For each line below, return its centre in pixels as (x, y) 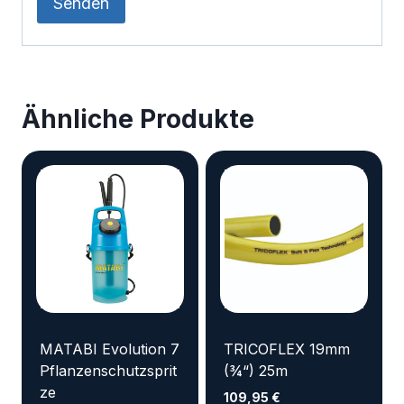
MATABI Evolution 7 (110, 349)
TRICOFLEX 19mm (287, 349)
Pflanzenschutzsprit (108, 370)
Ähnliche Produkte (138, 119)
